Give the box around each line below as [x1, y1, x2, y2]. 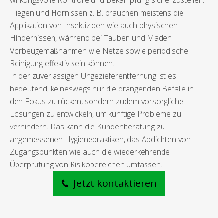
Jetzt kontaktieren [71, 177, 157, 190]
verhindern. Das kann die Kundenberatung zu [10, 121, 165, 132]
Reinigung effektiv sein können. [10, 58, 114, 69]
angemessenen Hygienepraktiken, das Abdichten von [10, 134, 191, 145]
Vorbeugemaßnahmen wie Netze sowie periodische [10, 45, 188, 56]
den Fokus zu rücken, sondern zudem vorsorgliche [10, 96, 183, 107]
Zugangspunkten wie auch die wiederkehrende [10, 146, 170, 158]
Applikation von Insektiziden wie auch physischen [10, 20, 178, 31]
